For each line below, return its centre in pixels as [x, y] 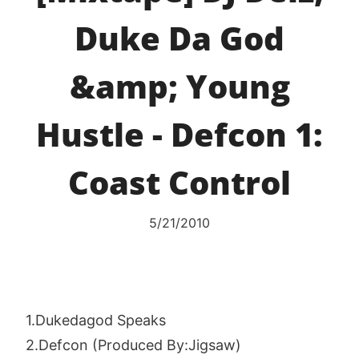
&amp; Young [179, 86]
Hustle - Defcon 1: [179, 134]
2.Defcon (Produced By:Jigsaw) [133, 345]
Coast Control [179, 182]
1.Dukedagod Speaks [96, 320]
